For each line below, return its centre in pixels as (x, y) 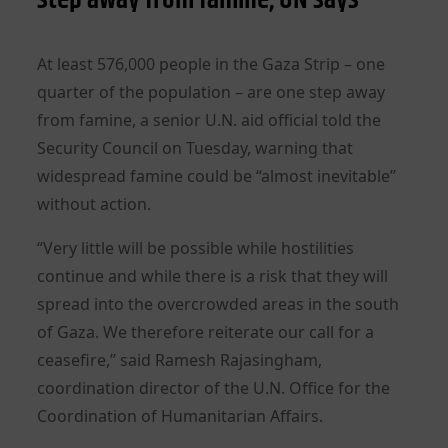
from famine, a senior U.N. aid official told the (209, 119)
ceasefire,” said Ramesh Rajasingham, (180, 359)
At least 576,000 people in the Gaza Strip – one (211, 63)
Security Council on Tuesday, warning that (195, 147)
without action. (94, 203)
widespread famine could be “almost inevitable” (217, 175)
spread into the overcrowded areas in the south (218, 303)
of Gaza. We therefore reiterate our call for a (206, 331)
